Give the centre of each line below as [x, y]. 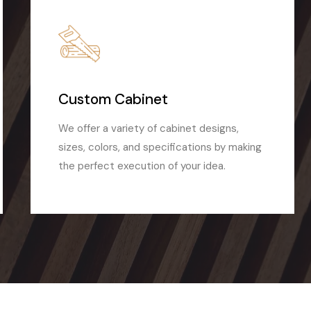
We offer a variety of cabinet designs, [148, 129]
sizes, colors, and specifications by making [160, 148]
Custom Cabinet [113, 100]
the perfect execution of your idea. [142, 166]
